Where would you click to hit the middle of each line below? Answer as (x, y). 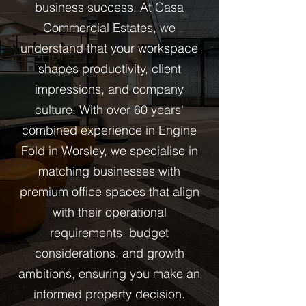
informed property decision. (109, 294)
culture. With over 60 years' (109, 110)
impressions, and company (109, 89)
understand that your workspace (109, 48)
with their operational (109, 212)
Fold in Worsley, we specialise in (109, 151)
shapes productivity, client (109, 69)
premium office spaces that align (109, 192)
